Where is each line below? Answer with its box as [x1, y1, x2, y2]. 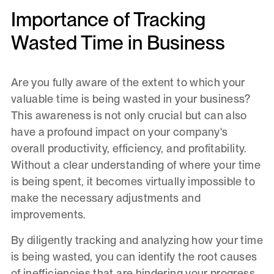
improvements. [10, 208, 86, 221]
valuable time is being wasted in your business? [10, 92, 251, 106]
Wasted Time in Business [10, 31, 225, 55]
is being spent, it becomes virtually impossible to [10, 175, 255, 188]
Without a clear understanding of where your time [10, 158, 261, 172]
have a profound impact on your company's [10, 125, 228, 139]
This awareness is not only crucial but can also [10, 109, 247, 122]
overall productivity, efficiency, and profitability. [10, 142, 247, 155]
